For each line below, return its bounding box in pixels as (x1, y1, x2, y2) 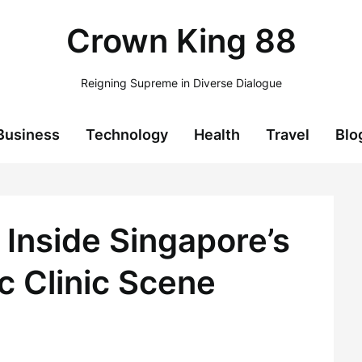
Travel (266, 126, 309, 143)
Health (194, 126, 240, 143)
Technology (86, 126, 168, 143)
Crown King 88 (65, 21, 297, 61)
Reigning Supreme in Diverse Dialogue (80, 76, 282, 90)
